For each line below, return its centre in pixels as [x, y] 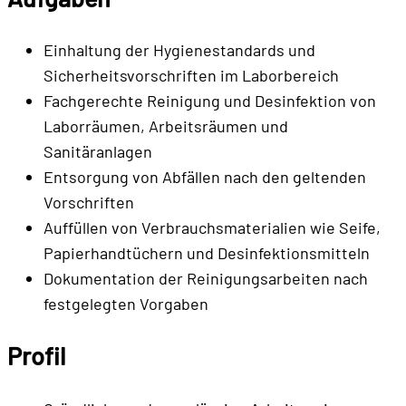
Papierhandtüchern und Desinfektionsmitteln [207, 253]
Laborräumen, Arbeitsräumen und [166, 126]
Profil [36, 356]
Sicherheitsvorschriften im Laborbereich [191, 76]
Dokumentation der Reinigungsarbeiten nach [206, 279]
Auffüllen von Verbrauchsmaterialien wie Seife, [212, 228]
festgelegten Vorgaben [126, 304]
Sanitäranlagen [98, 152]
